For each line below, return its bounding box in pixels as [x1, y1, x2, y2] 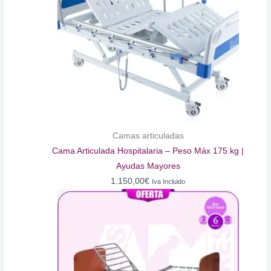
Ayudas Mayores [116, 161, 180, 171]
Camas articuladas [112, 131, 184, 140]
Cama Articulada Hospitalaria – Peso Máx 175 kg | [52, 146, 244, 155]
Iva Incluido [152, 177, 186, 185]
